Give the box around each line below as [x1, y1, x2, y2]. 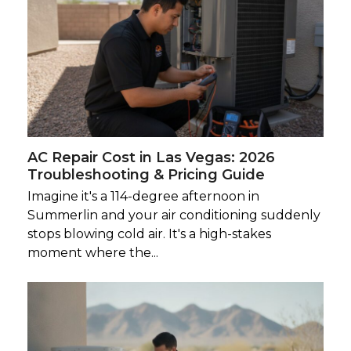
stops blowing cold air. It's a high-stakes [27, 226, 271, 241]
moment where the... [27, 244, 158, 260]
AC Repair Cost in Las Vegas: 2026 [27, 148, 275, 166]
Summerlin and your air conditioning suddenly [27, 207, 320, 223]
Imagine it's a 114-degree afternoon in [27, 188, 259, 204]
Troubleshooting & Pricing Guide [27, 165, 265, 183]
